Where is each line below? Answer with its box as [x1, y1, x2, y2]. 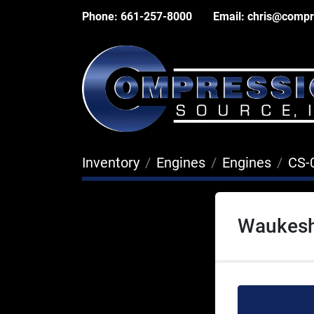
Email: [213, 10, 245, 23]
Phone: [82, 10, 118, 23]
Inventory [82, 153, 139, 171]
